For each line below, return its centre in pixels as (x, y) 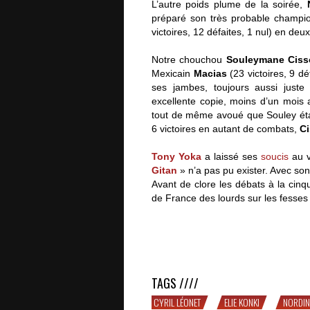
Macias (210, 73)
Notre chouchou (189, 59)
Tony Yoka (176, 156)
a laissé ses (231, 156)
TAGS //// (175, 283)
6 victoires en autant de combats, (226, 128)
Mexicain (173, 73)
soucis (275, 156)
